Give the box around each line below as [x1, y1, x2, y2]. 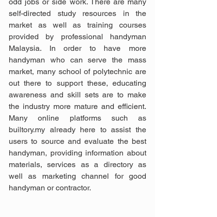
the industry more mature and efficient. [9, 102, 146, 111]
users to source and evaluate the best [9, 137, 146, 146]
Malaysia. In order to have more [9, 44, 146, 53]
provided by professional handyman [9, 32, 146, 42]
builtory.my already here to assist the [9, 125, 146, 135]
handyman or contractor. [9, 183, 93, 193]
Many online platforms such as [9, 113, 146, 123]
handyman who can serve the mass [9, 55, 146, 65]
